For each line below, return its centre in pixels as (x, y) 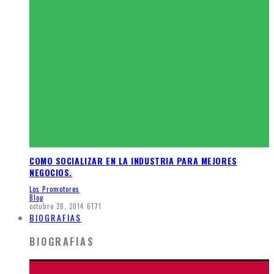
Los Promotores (55, 189)
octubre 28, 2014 (57, 206)
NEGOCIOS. (51, 172)
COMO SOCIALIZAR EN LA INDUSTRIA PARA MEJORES (133, 160)
